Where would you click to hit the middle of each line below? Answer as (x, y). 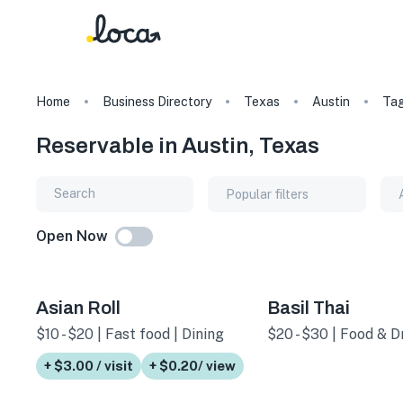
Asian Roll (78, 307)
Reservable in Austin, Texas (178, 145)
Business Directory (157, 102)
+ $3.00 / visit (89, 365)
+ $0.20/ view (193, 365)
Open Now (72, 236)
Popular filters (268, 194)
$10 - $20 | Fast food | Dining (130, 334)
